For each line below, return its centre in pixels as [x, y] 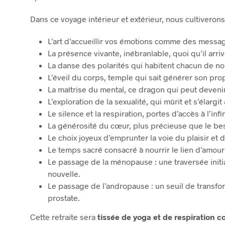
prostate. [64, 197]
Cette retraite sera [64, 216]
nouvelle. [64, 173]
